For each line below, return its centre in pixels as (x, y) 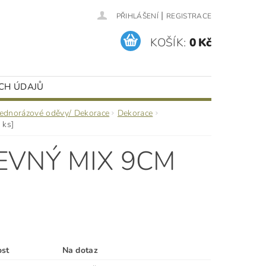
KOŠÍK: (168, 42)
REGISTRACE (189, 16)
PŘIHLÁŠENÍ (137, 16)
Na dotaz (80, 250)
